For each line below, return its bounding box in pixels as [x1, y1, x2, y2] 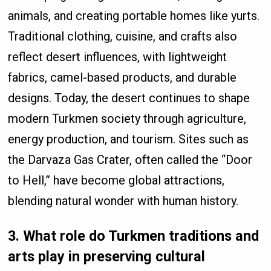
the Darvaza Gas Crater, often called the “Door [8, 152, 253, 168]
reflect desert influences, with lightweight [8, 50, 227, 65]
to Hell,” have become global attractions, [8, 173, 225, 188]
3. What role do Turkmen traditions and [8, 227, 260, 244]
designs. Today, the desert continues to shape [8, 91, 250, 106]
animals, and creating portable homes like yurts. [8, 8, 260, 24]
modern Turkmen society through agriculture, [8, 111, 247, 126]
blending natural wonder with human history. [8, 194, 239, 209]
